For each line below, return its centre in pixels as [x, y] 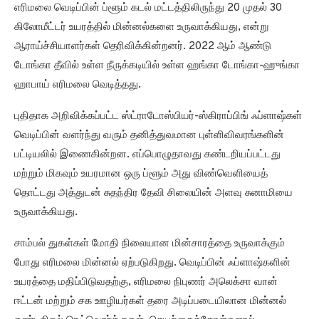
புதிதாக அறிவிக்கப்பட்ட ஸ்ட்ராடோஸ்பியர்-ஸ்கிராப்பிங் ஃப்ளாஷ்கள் [158, 117]
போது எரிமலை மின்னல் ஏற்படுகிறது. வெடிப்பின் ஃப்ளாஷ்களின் [152, 263]
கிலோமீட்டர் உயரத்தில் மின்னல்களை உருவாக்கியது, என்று [141, 28]
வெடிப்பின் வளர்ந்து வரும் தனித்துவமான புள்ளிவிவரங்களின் [149, 136]
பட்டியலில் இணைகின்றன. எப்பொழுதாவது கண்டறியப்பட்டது [147, 155]
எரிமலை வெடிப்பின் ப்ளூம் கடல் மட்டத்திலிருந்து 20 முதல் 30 [148, 9]
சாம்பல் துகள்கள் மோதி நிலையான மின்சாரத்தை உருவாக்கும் [150, 244]
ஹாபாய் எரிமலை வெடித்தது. [78, 85]
